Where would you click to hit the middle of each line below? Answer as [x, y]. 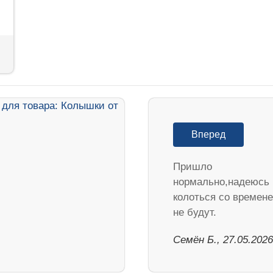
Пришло [193, 167]
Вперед [208, 135]
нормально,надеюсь [221, 182]
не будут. [195, 213]
